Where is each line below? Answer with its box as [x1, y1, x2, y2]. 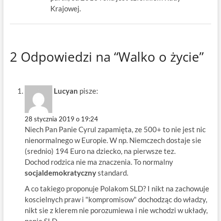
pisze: [79, 86, 98, 96]
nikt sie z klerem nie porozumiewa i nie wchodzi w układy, [24, 206, 208, 215]
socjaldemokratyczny [24, 168, 98, 178]
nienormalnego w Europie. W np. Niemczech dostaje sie [24, 136, 201, 145]
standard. [97, 168, 128, 178]
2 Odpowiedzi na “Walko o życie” [9, 47, 204, 66]
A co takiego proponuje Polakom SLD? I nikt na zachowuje [24, 184, 209, 193]
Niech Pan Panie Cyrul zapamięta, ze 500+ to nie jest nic [24, 125, 206, 134]
